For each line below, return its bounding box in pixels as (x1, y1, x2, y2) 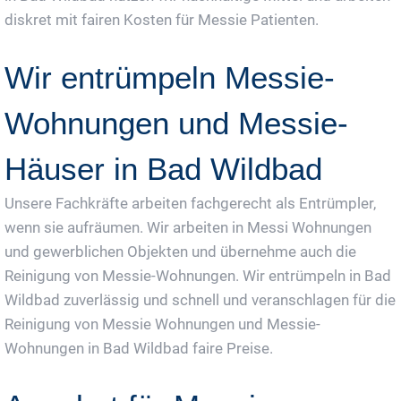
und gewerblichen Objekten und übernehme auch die (4, 243, 356, 261)
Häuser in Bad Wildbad (4, 151, 322, 187)
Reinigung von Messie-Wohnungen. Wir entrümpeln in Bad (4, 267, 391, 286)
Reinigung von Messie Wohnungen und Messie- (4, 315, 320, 334)
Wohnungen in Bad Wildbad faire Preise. (4, 339, 273, 358)
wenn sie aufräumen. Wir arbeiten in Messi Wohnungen (4, 218, 371, 237)
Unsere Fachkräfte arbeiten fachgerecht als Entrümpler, (4, 194, 376, 213)
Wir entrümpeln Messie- (4, 60, 335, 96)
